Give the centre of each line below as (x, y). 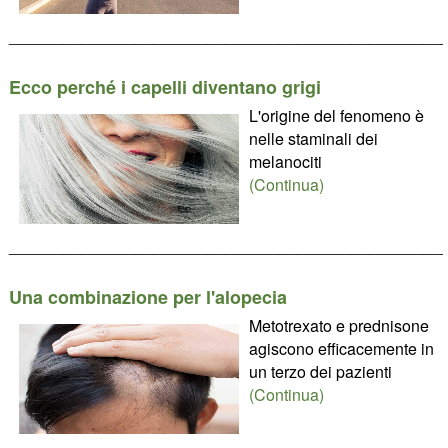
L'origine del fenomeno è (336, 115)
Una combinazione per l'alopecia (147, 297)
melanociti (285, 161)
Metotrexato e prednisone (338, 325)
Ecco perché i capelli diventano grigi (164, 87)
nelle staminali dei (313, 138)
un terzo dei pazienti (320, 371)
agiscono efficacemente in (341, 348)
